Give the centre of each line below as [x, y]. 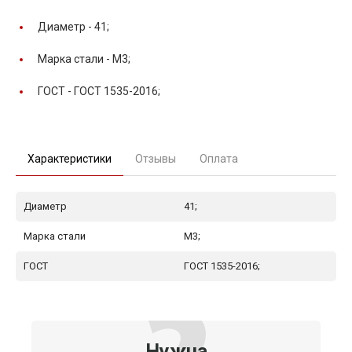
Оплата [219, 158]
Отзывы [156, 158]
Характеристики [70, 158]
